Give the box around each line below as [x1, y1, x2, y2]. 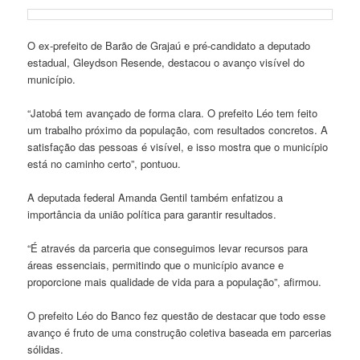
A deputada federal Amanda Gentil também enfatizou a [27, 189, 284, 205]
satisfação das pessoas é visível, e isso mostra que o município [27, 138, 329, 154]
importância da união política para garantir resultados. [27, 206, 277, 222]
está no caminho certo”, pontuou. [27, 155, 182, 171]
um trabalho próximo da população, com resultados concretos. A [27, 121, 329, 137]
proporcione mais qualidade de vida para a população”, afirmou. [27, 274, 322, 290]
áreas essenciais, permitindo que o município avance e [27, 257, 284, 273]
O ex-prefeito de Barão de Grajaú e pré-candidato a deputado [27, 37, 311, 53]
